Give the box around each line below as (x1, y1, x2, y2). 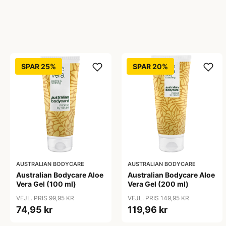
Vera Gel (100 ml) (16, 180, 76, 189)
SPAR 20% (132, 62, 168, 71)
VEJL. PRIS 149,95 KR (127, 194, 189, 202)
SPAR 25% (21, 62, 56, 71)
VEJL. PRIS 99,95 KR (16, 194, 74, 202)
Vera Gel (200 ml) (127, 180, 189, 189)
